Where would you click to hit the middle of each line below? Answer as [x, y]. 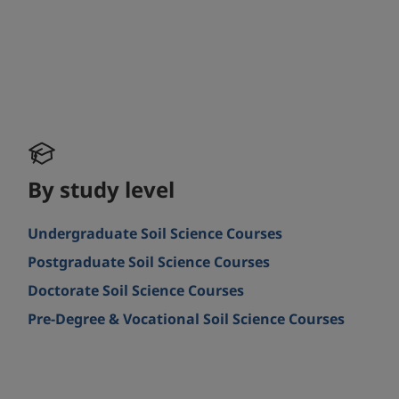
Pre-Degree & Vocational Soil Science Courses [187, 320]
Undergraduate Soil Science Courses [155, 234]
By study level [102, 191]
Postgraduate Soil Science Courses [149, 263]
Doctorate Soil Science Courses [136, 291]
